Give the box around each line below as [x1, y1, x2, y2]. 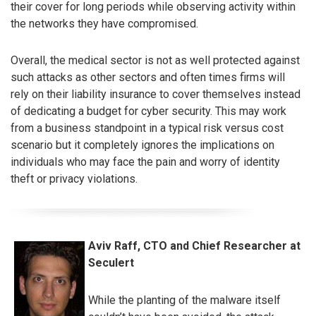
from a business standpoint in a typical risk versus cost [11, 121, 284, 135]
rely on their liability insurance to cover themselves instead [11, 87, 300, 102]
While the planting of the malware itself [88, 293, 281, 307]
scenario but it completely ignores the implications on [11, 138, 274, 152]
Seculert [88, 255, 134, 269]
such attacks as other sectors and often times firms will [11, 71, 285, 85]
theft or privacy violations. [11, 172, 138, 186]
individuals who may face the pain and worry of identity [11, 155, 280, 169]
